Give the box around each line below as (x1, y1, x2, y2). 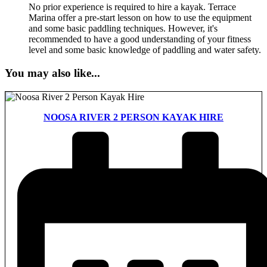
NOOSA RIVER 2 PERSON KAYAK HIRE (44, 111, 223, 122)
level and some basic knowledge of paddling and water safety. (29, 45, 261, 55)
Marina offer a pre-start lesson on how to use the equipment (29, 13, 252, 23)
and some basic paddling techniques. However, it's (29, 23, 218, 34)
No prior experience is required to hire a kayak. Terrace (29, 2, 236, 13)
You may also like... (5, 66, 100, 79)
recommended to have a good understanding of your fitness (29, 34, 251, 45)
